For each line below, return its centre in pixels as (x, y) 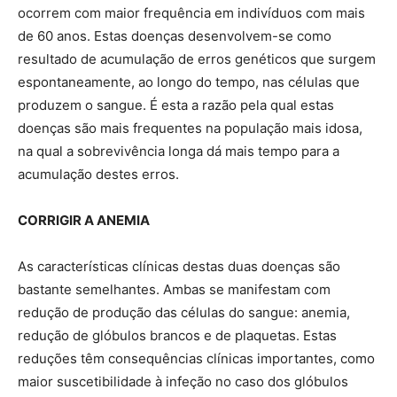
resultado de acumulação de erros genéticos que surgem (197, 58)
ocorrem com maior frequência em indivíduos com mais (191, 12)
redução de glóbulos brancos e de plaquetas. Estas (177, 335)
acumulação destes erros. (98, 174)
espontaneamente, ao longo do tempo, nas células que (189, 82)
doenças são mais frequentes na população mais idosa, (190, 128)
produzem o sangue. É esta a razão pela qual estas (176, 105)
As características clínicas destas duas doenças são (179, 266)
